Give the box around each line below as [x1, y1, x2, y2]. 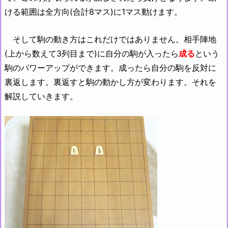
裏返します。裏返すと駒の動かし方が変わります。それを [5, 76, 216, 87]
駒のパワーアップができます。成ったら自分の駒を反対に [5, 62, 216, 73]
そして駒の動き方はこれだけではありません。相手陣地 [5, 34, 216, 44]
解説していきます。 [5, 91, 78, 101]
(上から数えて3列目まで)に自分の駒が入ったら [5, 48, 179, 59]
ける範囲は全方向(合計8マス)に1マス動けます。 [5, 7, 182, 17]
